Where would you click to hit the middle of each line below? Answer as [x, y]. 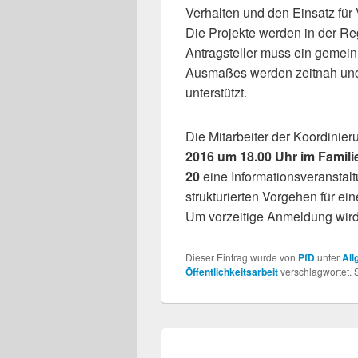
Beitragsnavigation [238, 344]
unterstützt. [216, 93]
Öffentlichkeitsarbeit [232, 272]
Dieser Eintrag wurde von [242, 257]
